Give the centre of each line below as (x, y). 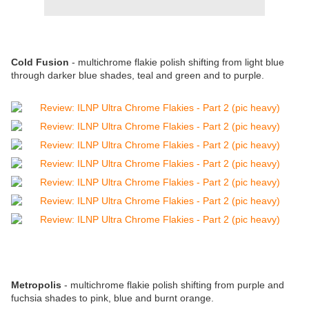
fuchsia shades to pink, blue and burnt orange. (112, 298)
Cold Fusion (40, 62)
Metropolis (38, 285)
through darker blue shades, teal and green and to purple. (138, 76)
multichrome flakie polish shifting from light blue (181, 62)
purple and (261, 285)
